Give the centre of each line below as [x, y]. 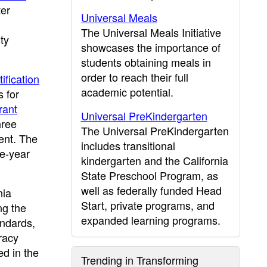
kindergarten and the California [154, 160]
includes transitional [128, 145]
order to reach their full [134, 77]
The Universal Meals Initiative [151, 32]
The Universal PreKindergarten [155, 131]
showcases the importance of [150, 47]
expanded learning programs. [150, 220]
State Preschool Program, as [149, 175]
